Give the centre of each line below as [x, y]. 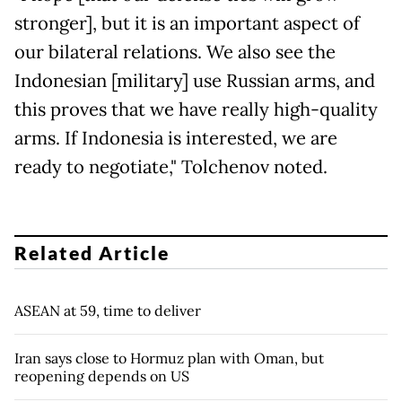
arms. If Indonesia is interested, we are [176, 139]
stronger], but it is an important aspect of [187, 24]
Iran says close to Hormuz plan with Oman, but [169, 358]
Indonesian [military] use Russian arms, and [195, 81]
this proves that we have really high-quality [196, 110]
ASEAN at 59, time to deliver [108, 310]
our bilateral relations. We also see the [175, 52]
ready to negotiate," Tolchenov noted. [171, 167]
